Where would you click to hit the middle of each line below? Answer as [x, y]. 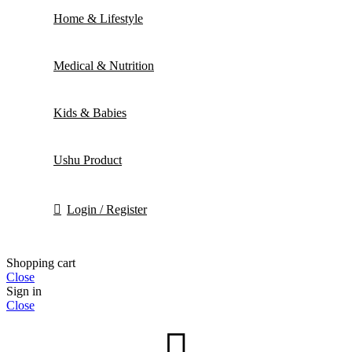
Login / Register [107, 210]
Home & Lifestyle [98, 19]
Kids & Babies [90, 113]
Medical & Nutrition [104, 66]
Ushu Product [88, 160]
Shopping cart [41, 263]
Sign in [24, 291]
